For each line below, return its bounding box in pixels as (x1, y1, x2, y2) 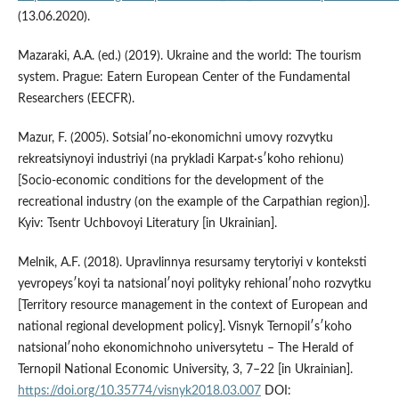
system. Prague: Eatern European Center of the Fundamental (17, 71, 350, 85)
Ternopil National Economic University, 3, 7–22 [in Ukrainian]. (17, 363, 353, 377)
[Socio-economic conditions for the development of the (17, 175, 323, 188)
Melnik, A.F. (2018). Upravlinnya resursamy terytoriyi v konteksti (17, 256, 367, 270)
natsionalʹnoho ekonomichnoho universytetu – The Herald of (17, 342, 354, 355)
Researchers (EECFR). (17, 93, 134, 106)
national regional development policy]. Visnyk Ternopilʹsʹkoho (17, 321, 352, 334)
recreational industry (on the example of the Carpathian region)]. (17, 196, 370, 209)
